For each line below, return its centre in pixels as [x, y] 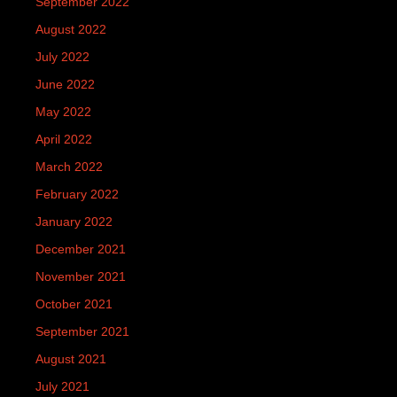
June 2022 [65, 84]
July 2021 [62, 386]
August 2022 [71, 29]
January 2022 [74, 221]
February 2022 [77, 194]
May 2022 [63, 111]
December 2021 [81, 249]
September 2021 [82, 331]
